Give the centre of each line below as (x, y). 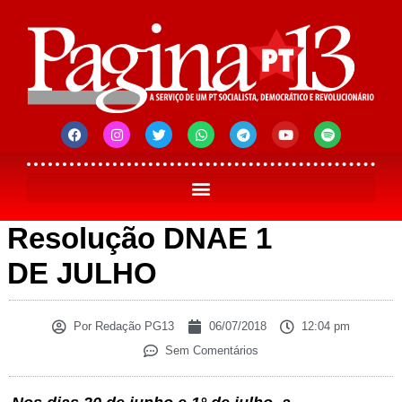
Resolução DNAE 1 (140, 239)
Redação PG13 (133, 327)
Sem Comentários (212, 351)
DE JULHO (82, 274)
